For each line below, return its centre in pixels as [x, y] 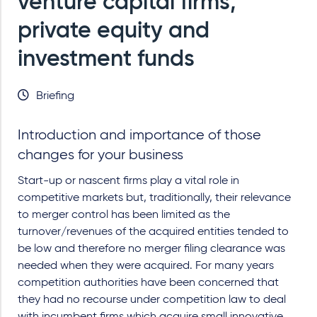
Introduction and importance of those [139, 136]
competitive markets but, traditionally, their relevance [154, 198]
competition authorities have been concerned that [148, 283]
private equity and [114, 31]
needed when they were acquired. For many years [146, 266]
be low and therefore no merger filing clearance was [151, 249]
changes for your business [100, 155]
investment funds [106, 59]
